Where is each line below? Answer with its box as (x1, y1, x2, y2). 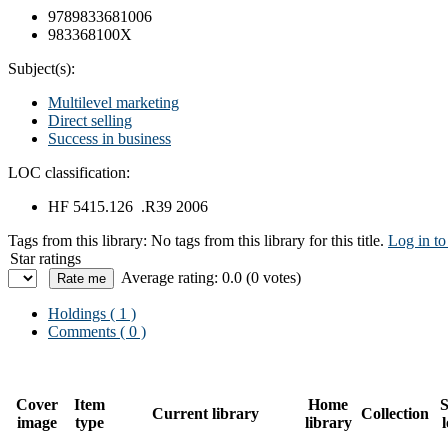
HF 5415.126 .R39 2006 (48, 197, 208, 215)
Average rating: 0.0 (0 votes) (121, 268, 301, 286)
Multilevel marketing (48, 93, 179, 111)
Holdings (48, 304, 106, 322)
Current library (152, 404, 259, 422)
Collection (361, 404, 429, 422)
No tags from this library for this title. (151, 231, 384, 249)
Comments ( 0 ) (48, 322, 146, 340)
